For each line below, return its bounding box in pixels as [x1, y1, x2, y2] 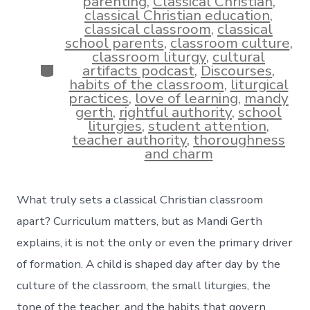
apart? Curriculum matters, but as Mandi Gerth [17, 212, 263, 229]
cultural [212, 47, 265, 67]
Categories [38, 57, 111, 77]
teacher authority [72, 130, 187, 150]
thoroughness [193, 130, 285, 150]
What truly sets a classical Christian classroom [17, 191, 264, 208]
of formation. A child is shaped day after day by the [17, 255, 281, 272]
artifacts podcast [82, 61, 194, 81]
